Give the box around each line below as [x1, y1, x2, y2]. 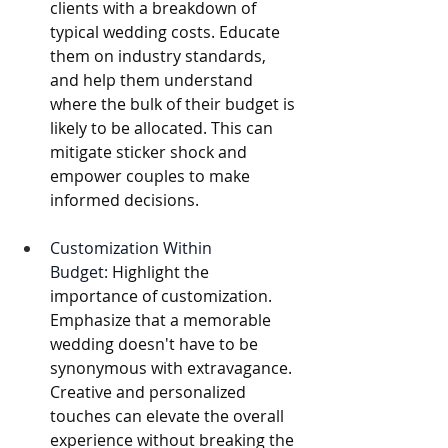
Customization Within [50, 237, 216, 260]
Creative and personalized [50, 381, 250, 404]
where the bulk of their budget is [50, 93, 299, 116]
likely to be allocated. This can [50, 117, 277, 140]
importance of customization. [50, 285, 276, 308]
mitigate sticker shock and [50, 141, 251, 164]
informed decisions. [50, 189, 203, 212]
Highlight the [108, 261, 213, 284]
